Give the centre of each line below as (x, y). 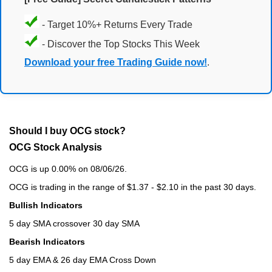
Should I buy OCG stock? (67, 131)
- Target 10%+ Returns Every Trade (116, 25)
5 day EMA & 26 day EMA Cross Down (83, 260)
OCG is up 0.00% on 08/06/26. (68, 168)
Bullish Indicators (46, 205)
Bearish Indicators (47, 241)
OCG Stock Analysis (56, 147)
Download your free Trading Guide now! (116, 63)
